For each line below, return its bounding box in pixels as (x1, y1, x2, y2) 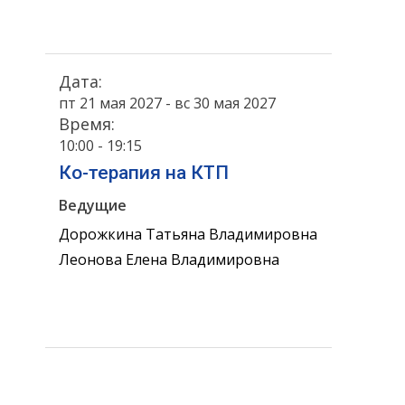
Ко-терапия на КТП (59, 161, 229, 184)
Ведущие (59, 194, 127, 215)
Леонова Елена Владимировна (59, 250, 279, 270)
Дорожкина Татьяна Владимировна (59, 224, 317, 245)
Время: (59, 113, 115, 135)
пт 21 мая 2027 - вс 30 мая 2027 (59, 93, 276, 113)
